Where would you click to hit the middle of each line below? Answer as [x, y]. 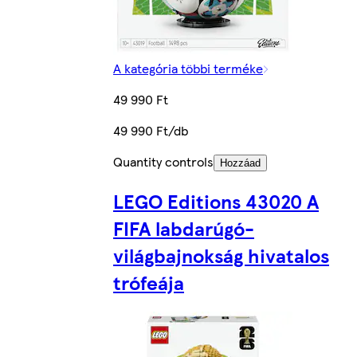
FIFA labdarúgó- [184, 228]
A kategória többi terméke [188, 69]
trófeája [149, 282]
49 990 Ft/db [151, 131]
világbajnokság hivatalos [221, 255]
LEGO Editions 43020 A [216, 201]
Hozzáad [240, 163]
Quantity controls [163, 162]
